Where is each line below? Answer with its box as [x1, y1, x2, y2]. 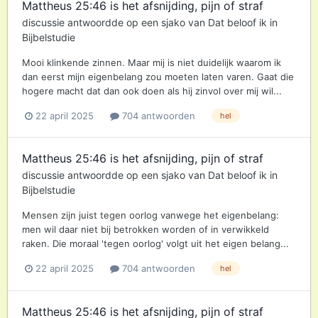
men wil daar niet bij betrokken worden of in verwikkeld [22, 224, 269, 236]
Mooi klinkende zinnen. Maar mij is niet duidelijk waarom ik [22, 56, 281, 68]
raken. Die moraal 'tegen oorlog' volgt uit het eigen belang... [22, 238, 289, 250]
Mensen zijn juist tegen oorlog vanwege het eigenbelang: [22, 209, 279, 221]
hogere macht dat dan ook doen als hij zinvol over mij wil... [22, 84, 282, 97]
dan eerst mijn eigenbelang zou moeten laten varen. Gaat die [22, 70, 294, 82]
